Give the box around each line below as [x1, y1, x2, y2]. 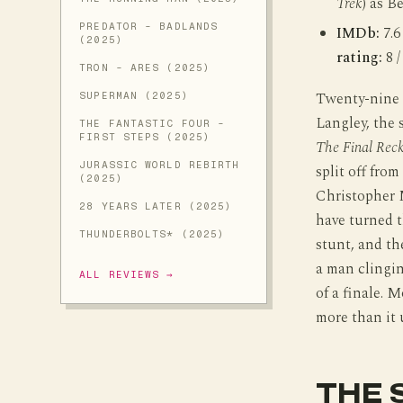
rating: [336, 47, 382, 70]
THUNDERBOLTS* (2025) [79, 228, 226, 240]
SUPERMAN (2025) [79, 90, 189, 102]
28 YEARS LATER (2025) [79, 201, 233, 212]
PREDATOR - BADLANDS [79, 21, 219, 32]
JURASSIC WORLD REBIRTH [79, 159, 240, 171]
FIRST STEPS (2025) [79, 131, 211, 143]
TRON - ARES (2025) [79, 62, 211, 74]
